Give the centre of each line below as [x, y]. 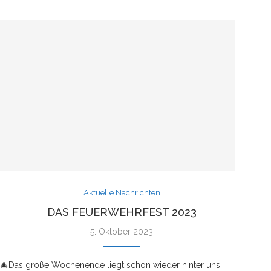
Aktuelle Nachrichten [122, 192]
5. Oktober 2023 [122, 231]
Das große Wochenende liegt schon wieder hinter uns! [115, 265]
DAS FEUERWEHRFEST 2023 [122, 212]
